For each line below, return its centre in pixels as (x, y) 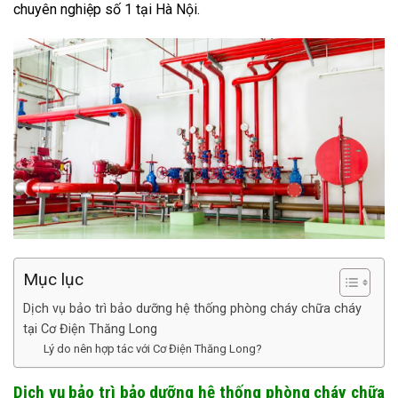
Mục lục (53, 279)
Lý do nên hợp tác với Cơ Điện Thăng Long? (152, 348)
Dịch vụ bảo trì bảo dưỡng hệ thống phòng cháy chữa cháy (192, 308)
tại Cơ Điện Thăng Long (90, 329)
